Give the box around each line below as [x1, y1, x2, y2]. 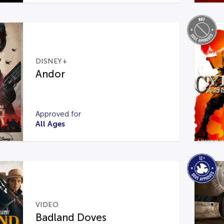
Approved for [35, 110, 81, 118]
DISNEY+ [35, 57, 67, 65]
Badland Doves [35, 211, 106, 223]
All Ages [35, 119, 65, 128]
